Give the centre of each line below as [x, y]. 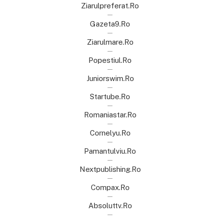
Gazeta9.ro [110, 24]
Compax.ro [110, 187]
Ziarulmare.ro [110, 42]
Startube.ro [110, 96]
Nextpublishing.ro [110, 169]
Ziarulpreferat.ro [110, 5]
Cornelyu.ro [110, 133]
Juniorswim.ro [110, 78]
